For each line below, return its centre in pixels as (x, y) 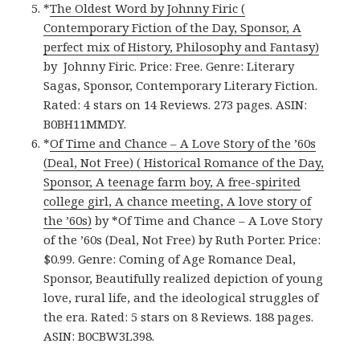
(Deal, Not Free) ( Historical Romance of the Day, (184, 162)
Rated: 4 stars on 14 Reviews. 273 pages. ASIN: (176, 104)
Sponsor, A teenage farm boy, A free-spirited (172, 181)
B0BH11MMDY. (85, 123)
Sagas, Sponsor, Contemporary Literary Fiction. (181, 85)
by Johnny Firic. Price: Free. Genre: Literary (169, 65)
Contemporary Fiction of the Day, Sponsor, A (173, 27)
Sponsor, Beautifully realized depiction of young (184, 278)
